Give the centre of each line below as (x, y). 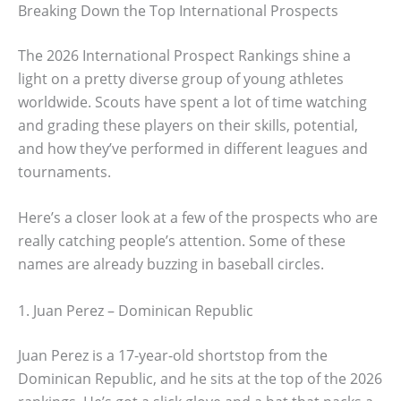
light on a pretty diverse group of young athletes (181, 78)
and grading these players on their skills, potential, (188, 125)
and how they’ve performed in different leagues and (193, 148)
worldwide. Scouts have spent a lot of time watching (192, 102)
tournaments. (64, 171)
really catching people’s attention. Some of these (182, 241)
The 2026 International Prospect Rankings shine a (184, 55)
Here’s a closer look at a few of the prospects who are (198, 218)
